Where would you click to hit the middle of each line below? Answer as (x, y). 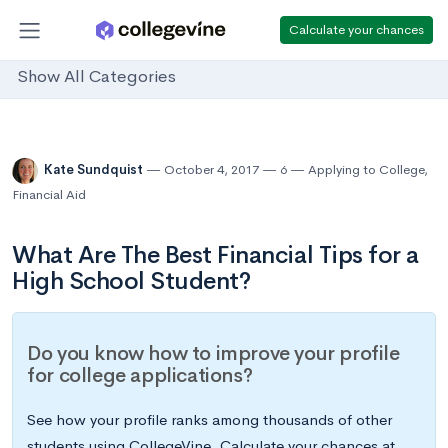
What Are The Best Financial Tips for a (215, 255)
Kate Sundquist (95, 170)
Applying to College (366, 170)
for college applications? (140, 376)
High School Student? (131, 281)
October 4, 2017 (211, 170)
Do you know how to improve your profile (213, 354)
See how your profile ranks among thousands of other (210, 420)
